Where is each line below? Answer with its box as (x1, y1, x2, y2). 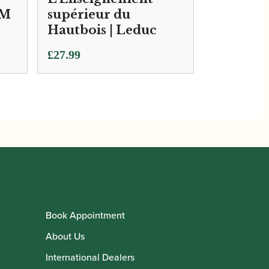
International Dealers (46, 250, 134, 264)
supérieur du (47, 7, 130, 22)
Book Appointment (46, 208, 125, 222)
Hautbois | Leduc (47, 22, 157, 37)
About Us (46, 229, 85, 243)
